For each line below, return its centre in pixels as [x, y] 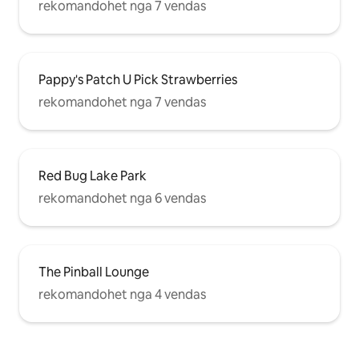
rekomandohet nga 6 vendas [122, 198]
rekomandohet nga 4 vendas [122, 294]
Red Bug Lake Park [93, 175]
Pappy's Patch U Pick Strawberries [138, 79]
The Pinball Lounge [94, 272]
